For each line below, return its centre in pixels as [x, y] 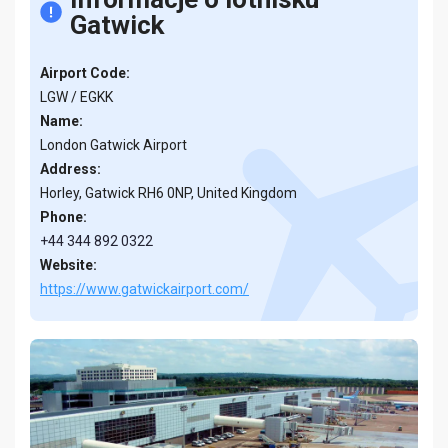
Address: [70, 169]
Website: [68, 265]
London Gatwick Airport [113, 145]
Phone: [63, 217]
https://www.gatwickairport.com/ [144, 289]
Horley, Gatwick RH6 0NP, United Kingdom [168, 193]
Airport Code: [85, 73]
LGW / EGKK [76, 97]
